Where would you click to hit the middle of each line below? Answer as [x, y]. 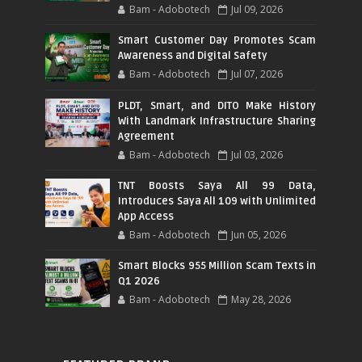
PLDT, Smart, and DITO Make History [217, 105]
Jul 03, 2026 [257, 154]
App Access [146, 216]
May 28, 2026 [261, 299]
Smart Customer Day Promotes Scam [217, 40]
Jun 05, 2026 [259, 234]
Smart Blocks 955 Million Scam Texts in [217, 265]
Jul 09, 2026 [257, 9]
